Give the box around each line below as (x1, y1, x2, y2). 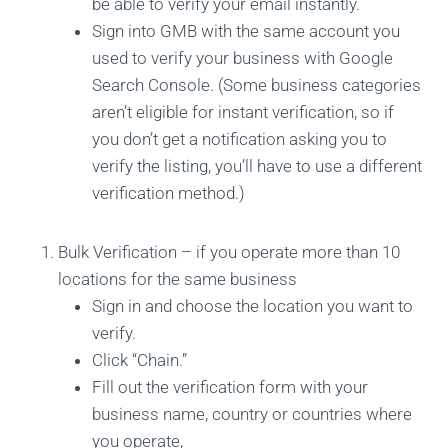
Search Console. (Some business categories (92, 75, 421, 96)
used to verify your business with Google (92, 48, 393, 69)
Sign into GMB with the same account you (92, 21, 400, 42)
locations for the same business (58, 269, 297, 290)
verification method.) (92, 183, 245, 204)
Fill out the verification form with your (92, 377, 368, 398)
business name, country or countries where (92, 404, 412, 425)
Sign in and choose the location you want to (92, 296, 413, 317)
